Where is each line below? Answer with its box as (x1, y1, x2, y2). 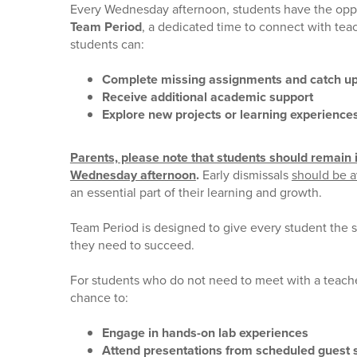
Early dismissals (202, 165, 292, 184)
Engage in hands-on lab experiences (101, 323, 308, 342)
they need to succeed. (69, 235, 194, 254)
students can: (69, 34, 144, 53)
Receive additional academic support (101, 87, 313, 106)
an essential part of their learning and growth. (69, 182, 322, 202)
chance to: (69, 288, 128, 307)
